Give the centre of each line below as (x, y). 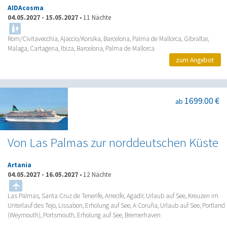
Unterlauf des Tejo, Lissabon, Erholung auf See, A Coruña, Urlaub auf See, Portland (116, 205)
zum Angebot (195, 60)
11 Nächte (97, 18)
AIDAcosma (26, 8)
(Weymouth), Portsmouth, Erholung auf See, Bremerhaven (84, 215)
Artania (20, 165)
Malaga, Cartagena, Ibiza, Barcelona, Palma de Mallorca (81, 49)
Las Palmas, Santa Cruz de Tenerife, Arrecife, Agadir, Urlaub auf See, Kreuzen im (113, 196)
